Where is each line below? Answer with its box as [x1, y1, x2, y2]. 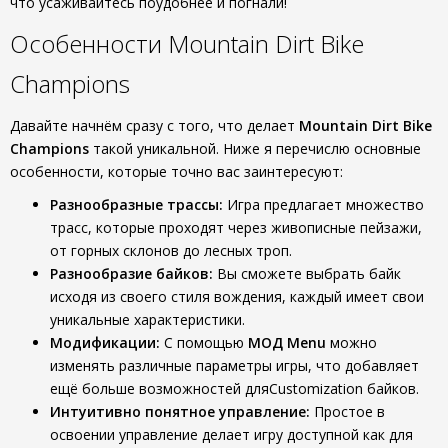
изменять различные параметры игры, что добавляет [50, 356, 419, 375]
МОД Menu [248, 333, 326, 352]
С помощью [160, 333, 248, 352]
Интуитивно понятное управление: [50, 402, 310, 421]
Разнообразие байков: [50, 264, 213, 283]
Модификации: [50, 333, 160, 352]
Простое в [310, 402, 385, 421]
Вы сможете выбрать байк [213, 264, 401, 283]
